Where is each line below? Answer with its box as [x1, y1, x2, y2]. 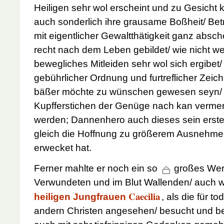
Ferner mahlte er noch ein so [34, 162, 160, 173]
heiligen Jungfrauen [34, 191, 128, 202]
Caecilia [128, 189, 160, 203]
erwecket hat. [34, 142, 91, 153]
